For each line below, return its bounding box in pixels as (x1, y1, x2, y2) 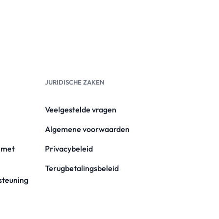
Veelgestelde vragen (44, 105, 116, 114)
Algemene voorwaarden (44, 124, 130, 134)
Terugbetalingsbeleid (44, 163, 119, 173)
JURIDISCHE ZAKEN (44, 78, 104, 86)
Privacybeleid (44, 144, 93, 153)
